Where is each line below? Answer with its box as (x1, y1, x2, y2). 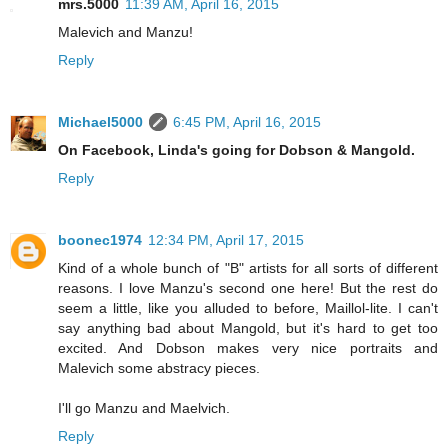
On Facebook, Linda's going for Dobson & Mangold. (58, 141, 415, 158)
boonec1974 (58, 231, 142, 248)
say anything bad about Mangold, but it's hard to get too (58, 319, 438, 336)
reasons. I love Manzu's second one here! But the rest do (58, 279, 438, 296)
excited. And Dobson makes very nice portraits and (58, 339, 438, 356)
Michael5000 (58, 113, 143, 130)
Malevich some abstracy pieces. (58, 359, 260, 376)
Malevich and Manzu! (58, 23, 193, 40)
